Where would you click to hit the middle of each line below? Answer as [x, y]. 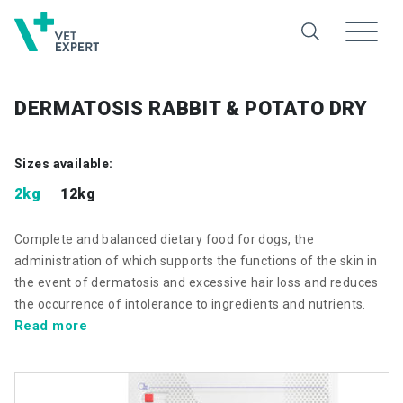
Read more [51, 326]
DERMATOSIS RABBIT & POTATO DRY [191, 108]
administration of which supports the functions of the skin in [196, 261]
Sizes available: [64, 164]
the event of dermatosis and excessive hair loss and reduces [197, 282]
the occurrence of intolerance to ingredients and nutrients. [190, 304]
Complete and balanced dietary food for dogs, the [165, 239]
